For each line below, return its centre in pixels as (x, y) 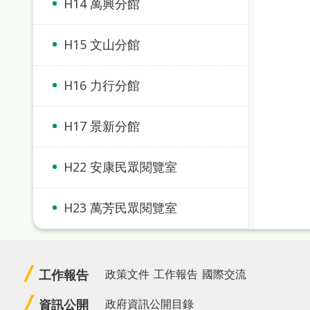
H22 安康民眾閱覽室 (120, 167)
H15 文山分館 (102, 44)
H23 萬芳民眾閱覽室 (120, 208)
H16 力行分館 (102, 85)
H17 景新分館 (102, 126)
